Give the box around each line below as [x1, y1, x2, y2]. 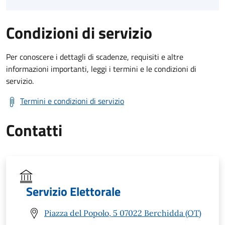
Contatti [6, 118, 62, 142]
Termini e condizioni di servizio [20, 94, 124, 107]
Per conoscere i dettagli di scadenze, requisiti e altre [6, 50, 183, 63]
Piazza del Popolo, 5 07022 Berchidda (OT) [44, 208, 201, 218]
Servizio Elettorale [26, 182, 121, 200]
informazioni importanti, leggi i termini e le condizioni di [6, 62, 196, 75]
